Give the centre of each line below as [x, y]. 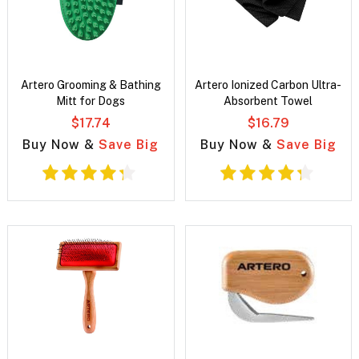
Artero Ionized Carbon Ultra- [268, 85]
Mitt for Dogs [91, 101]
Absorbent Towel [268, 101]
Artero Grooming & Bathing [91, 85]
